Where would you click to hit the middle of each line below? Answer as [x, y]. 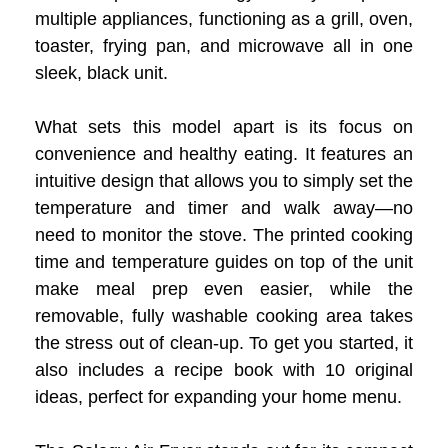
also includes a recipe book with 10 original [224, 369]
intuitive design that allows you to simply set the [224, 180]
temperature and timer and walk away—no [224, 207]
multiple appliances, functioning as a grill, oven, [224, 18]
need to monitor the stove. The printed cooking [224, 234]
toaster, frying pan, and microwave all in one [224, 45]
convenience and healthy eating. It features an [224, 153]
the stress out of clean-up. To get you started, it [224, 342]
